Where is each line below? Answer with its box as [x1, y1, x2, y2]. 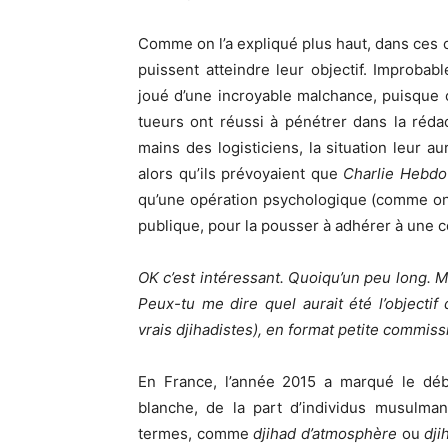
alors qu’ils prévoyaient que [138, 164, 343, 184]
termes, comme [138, 424, 254, 444]
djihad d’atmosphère [253, 424, 398, 444]
